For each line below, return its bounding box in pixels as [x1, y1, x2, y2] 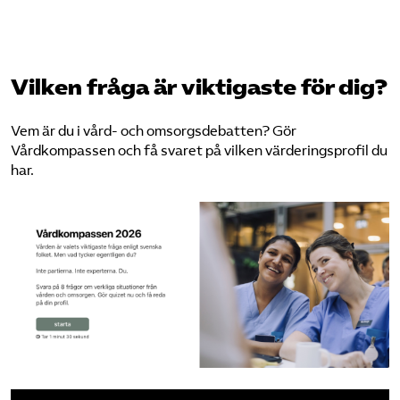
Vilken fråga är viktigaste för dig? [11, 74, 387, 101]
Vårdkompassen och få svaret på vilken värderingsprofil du [11, 143, 387, 159]
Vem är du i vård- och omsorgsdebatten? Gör [11, 123, 296, 139]
